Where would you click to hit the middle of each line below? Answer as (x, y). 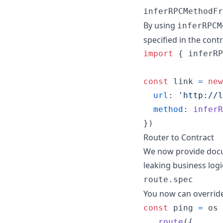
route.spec (168, 179)
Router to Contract (179, 137)
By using (160, 25)
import (158, 53)
